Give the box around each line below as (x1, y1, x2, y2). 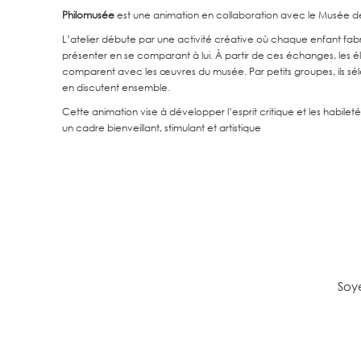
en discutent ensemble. (62, 81, 171, 93)
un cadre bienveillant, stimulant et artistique (62, 121, 262, 134)
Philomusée (62, 8, 118, 21)
